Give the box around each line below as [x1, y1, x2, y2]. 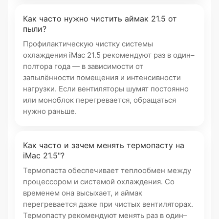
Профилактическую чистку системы [23, 39, 153, 48]
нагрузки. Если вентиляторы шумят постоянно [23, 84, 189, 93]
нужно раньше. [23, 107, 77, 116]
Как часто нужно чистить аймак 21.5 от [23, 14, 177, 23]
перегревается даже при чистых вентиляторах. [23, 199, 193, 209]
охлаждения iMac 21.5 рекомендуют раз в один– [23, 50, 195, 60]
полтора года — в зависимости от [23, 62, 143, 71]
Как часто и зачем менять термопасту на [23, 140, 184, 150]
